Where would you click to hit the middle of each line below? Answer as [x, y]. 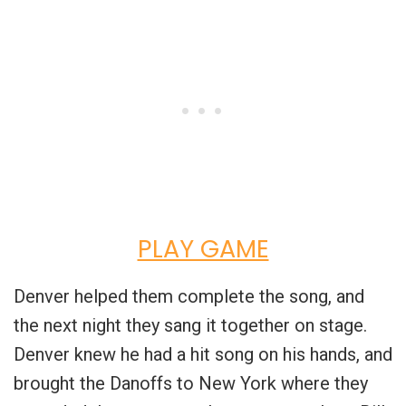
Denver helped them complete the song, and [189, 296]
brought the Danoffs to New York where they [191, 383]
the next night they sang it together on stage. [190, 325]
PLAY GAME [203, 248]
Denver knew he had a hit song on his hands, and [203, 354]
